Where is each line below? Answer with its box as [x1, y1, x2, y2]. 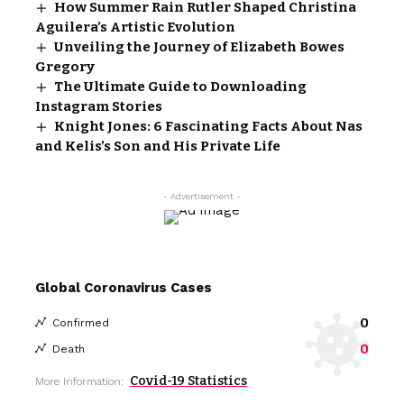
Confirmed [52, 316, 109, 329]
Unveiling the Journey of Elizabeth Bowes [54, 38, 345, 55]
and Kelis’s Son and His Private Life [35, 137, 280, 154]
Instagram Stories [35, 97, 162, 115]
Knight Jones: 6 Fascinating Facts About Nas [54, 117, 363, 134]
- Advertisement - [163, 190, 241, 201]
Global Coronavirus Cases [35, 279, 212, 296]
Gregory [35, 58, 95, 75]
